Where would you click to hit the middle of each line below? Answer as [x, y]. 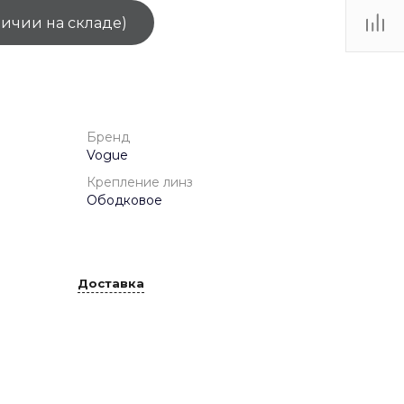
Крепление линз [140, 183]
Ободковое [124, 201]
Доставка [111, 283]
